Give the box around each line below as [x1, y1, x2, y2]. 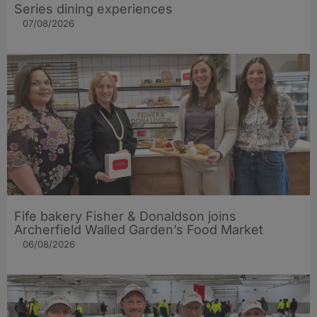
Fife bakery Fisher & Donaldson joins [14, 209, 236, 224]
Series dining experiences [14, 1, 173, 17]
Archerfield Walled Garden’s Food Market [14, 222, 263, 238]
